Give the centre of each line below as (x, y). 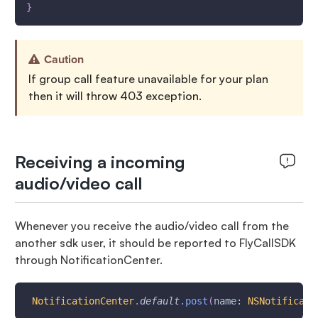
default (159, 301)
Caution (64, 60)
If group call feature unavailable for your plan (148, 79)
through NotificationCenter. (88, 260)
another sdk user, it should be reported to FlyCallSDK (155, 243)
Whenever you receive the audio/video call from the (152, 226)
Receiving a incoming (100, 162)
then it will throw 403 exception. (115, 96)
